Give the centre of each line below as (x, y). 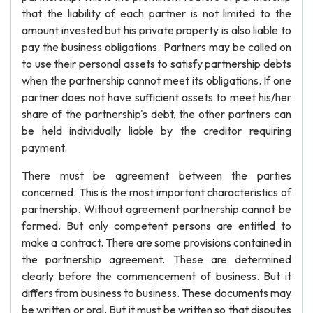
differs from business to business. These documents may (156, 293)
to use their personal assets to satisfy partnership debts (156, 64)
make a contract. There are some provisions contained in (156, 242)
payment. (44, 147)
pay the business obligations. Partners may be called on (156, 47)
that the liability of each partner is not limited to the (156, 13)
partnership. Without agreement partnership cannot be (156, 209)
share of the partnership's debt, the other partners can (156, 114)
